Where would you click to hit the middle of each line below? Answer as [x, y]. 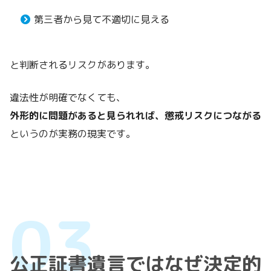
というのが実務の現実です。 [73, 133]
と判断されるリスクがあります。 [82, 64]
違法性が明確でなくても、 [68, 97]
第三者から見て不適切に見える [102, 19]
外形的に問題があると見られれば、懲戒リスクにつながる [135, 115]
